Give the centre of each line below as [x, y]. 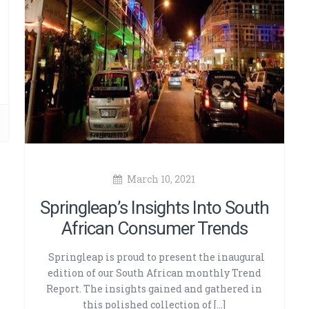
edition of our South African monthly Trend [154, 273]
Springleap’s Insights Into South [154, 208]
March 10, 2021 [161, 179]
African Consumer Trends [154, 229]
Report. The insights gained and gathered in [154, 289]
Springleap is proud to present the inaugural [154, 257]
